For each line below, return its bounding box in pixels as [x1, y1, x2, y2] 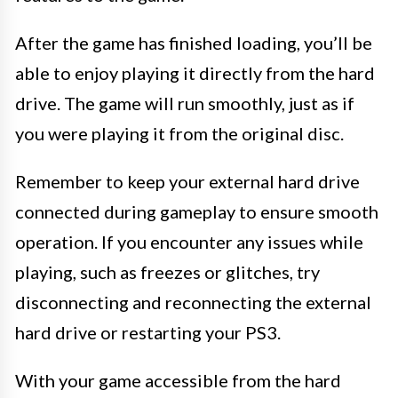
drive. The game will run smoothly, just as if [15, 92, 354, 114]
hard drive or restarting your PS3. [15, 322, 281, 343]
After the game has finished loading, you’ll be [15, 32, 372, 53]
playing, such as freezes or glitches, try [15, 261, 320, 283]
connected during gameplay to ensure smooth [15, 201, 378, 222]
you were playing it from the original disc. [15, 123, 344, 144]
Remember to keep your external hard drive [15, 171, 360, 192]
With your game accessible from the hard [15, 370, 341, 391]
